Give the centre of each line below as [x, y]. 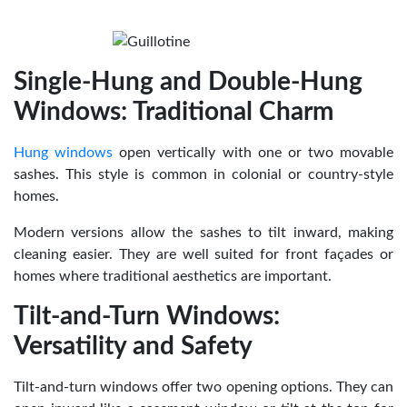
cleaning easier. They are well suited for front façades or [203, 254]
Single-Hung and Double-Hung [188, 81]
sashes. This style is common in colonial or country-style [203, 174]
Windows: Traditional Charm [174, 111]
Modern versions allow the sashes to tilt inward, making [203, 232]
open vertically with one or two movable [253, 152]
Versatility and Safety [133, 346]
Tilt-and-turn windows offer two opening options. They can [203, 387]
